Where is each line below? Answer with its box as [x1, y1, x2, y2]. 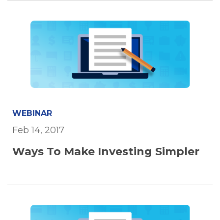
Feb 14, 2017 [12, 124, 64, 136]
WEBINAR [12, 108, 52, 118]
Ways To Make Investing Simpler [12, 144, 199, 158]
